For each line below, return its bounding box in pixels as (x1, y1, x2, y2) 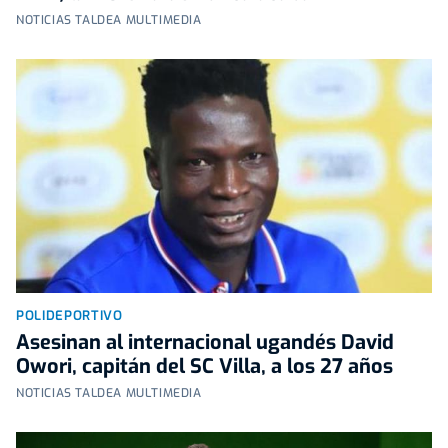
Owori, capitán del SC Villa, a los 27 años (16, 353, 393, 381)
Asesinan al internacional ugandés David (16, 329, 394, 357)
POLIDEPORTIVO (16, 307, 123, 325)
